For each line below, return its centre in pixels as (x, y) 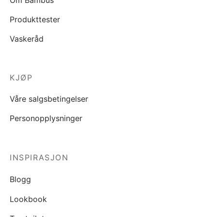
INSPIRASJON (39, 158)
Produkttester (35, 19)
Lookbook (28, 199)
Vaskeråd (27, 39)
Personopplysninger (46, 118)
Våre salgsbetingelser (49, 99)
